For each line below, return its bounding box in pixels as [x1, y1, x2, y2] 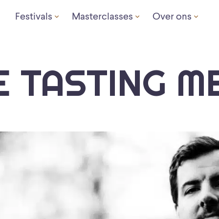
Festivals [15, 12, 52, 22]
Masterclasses [71, 12, 133, 22]
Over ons [152, 12, 192, 22]
